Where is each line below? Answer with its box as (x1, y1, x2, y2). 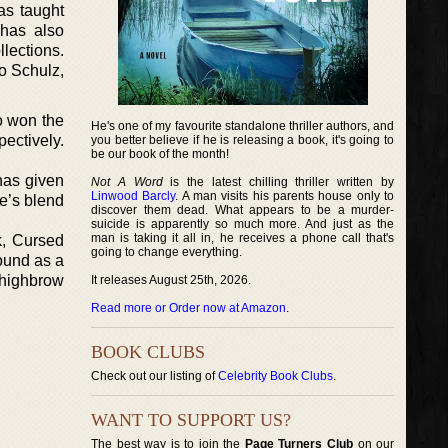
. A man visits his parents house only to (175, 189, 395, 203)
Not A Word (91, 175, 163, 189)
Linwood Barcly (91, 189, 176, 203)
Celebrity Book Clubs (218, 369, 333, 383)
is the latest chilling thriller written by (162, 175, 395, 189)
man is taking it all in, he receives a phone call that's (91, 231, 395, 245)
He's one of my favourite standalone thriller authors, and (91, 119, 395, 133)
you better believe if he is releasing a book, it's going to (91, 133, 395, 147)
